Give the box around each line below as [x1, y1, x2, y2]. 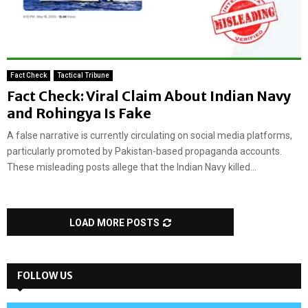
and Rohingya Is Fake [7, 104, 151, 122]
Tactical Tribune [57, 71, 109, 80]
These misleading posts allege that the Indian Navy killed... [7, 162, 256, 173]
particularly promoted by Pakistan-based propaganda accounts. [7, 146, 282, 157]
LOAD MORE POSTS [69, 217, 159, 229]
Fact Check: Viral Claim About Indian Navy [7, 87, 291, 105]
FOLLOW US [17, 269, 73, 283]
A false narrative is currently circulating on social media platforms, [7, 130, 292, 142]
